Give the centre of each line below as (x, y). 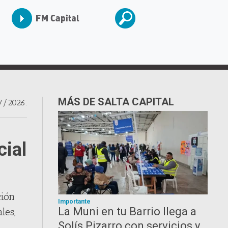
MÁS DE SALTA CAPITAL (116, 102)
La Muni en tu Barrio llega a (127, 211)
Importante (75, 202)
